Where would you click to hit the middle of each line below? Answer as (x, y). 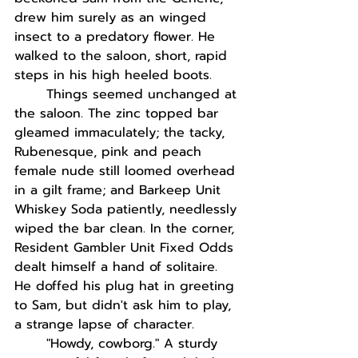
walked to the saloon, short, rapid (123, 56)
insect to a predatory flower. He (117, 37)
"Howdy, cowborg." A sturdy (134, 344)
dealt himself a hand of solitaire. (118, 267)
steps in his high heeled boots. (115, 75)
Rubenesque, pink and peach (110, 152)
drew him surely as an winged (113, 18)
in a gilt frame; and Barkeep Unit (120, 190)
